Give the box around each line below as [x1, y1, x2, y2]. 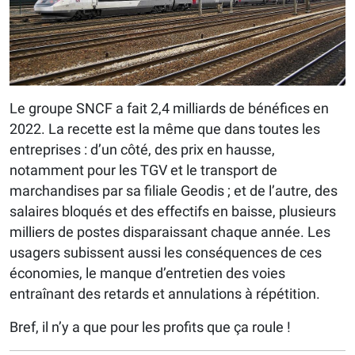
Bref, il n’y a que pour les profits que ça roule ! [10, 319, 291, 336]
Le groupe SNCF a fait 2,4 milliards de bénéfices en [10, 100, 329, 117]
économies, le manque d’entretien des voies [10, 265, 285, 282]
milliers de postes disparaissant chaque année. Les [10, 223, 330, 241]
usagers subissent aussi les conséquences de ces [10, 244, 322, 261]
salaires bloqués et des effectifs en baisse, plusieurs [10, 203, 336, 220]
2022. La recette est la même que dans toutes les [10, 120, 320, 138]
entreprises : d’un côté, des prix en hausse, [10, 141, 275, 158]
